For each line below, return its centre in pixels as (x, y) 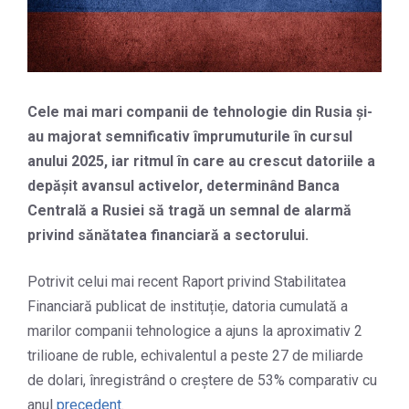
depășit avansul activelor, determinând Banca (184, 186)
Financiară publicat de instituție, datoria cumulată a (188, 307)
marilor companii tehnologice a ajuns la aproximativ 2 (195, 331)
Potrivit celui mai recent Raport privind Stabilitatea (187, 282)
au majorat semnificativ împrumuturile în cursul (190, 137)
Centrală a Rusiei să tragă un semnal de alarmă (189, 211)
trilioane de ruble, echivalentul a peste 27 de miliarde (195, 356)
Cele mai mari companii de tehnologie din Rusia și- (200, 112)
